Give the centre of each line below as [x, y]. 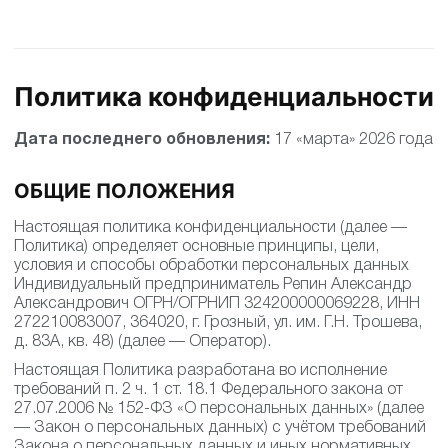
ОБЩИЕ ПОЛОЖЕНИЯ [124, 191]
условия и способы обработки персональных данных [211, 266]
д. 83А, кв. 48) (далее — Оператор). [142, 342]
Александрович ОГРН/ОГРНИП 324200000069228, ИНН [217, 304]
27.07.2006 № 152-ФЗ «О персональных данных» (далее [219, 409]
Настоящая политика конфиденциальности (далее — [210, 228]
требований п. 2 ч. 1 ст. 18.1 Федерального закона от [208, 390]
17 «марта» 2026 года [351, 140]
